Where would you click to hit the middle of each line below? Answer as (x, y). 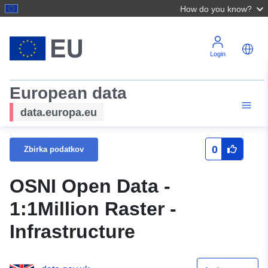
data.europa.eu (59, 112)
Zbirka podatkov (54, 149)
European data (68, 93)
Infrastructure (72, 232)
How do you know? (216, 9)
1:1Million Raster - (93, 209)
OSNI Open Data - (90, 186)
